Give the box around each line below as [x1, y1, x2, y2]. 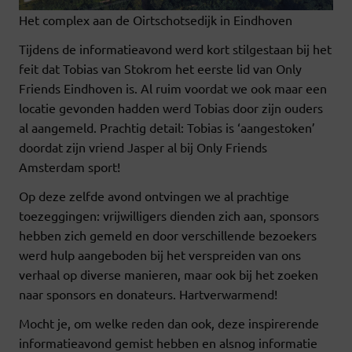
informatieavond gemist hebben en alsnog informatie [19, 334, 317, 350]
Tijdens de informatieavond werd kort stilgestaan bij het [19, 40, 332, 57]
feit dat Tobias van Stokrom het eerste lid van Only [19, 60, 302, 76]
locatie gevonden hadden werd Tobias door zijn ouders [19, 99, 323, 115]
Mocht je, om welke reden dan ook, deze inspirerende [19, 314, 319, 331]
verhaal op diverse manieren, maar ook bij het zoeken [19, 266, 318, 282]
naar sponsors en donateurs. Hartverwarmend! [19, 285, 277, 302]
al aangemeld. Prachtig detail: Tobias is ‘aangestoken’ [19, 119, 315, 135]
